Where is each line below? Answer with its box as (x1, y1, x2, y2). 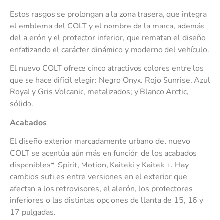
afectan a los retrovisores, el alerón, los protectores (10, 183, 192, 194)
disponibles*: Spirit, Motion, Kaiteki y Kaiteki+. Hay (10, 160, 189, 171)
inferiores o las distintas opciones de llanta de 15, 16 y (10, 195, 203, 206)
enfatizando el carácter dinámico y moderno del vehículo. (10, 44, 209, 55)
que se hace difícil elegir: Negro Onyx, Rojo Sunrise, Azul (10, 75, 210, 86)
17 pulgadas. (10, 207, 55, 218)
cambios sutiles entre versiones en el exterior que (10, 171, 187, 183)
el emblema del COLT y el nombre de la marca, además (10, 20, 205, 31)
